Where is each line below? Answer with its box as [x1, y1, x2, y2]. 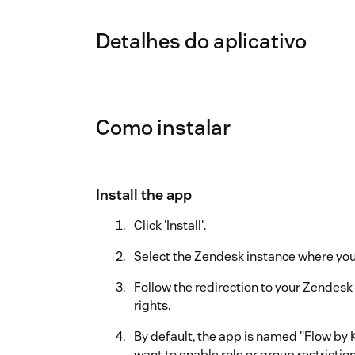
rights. [134, 296, 170, 314]
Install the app [96, 185, 192, 204]
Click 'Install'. [134, 216, 206, 234]
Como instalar [96, 113, 231, 140]
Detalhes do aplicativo [96, 27, 307, 54]
